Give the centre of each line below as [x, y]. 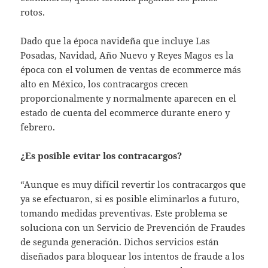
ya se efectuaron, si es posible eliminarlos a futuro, [130, 199]
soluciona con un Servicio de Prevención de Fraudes [133, 228]
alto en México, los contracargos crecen [105, 84]
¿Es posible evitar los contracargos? [103, 156]
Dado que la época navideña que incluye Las [115, 41]
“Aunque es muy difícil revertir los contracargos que [133, 185]
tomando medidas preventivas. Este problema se [124, 213]
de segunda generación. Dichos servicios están [120, 242]
